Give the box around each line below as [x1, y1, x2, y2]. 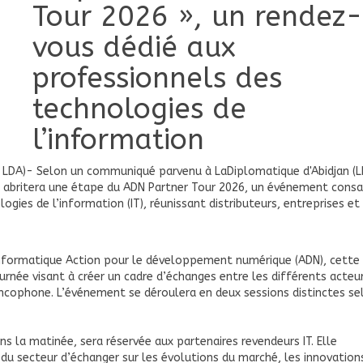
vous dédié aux [32, 31, 237, 64]
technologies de [32, 92, 247, 126]
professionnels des [32, 62, 283, 95]
